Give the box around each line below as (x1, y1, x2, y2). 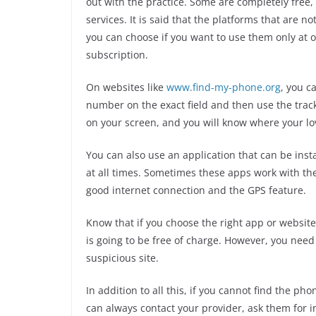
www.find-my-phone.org (166, 80, 281, 94)
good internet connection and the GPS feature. (86, 183, 306, 197)
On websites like (86, 80, 166, 94)
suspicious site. (86, 250, 159, 265)
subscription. (86, 47, 148, 61)
